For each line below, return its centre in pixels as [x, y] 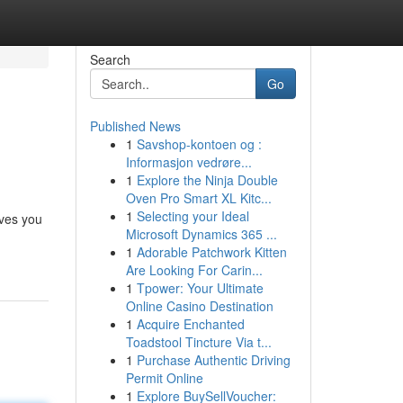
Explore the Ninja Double [207, 180]
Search [110, 59]
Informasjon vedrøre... [188, 162]
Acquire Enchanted [190, 324]
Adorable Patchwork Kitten [211, 252]
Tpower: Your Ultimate [200, 288]
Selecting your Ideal [193, 216]
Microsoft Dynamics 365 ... [201, 234]
